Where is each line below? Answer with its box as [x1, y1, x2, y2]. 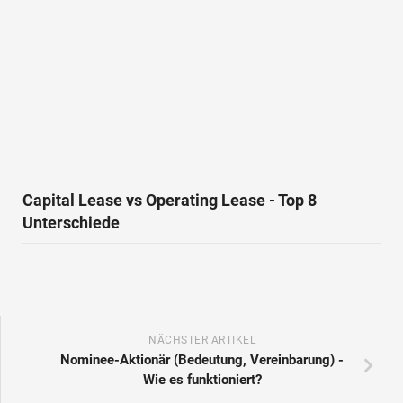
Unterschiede [22, 212, 120, 232]
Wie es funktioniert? [142, 371, 262, 388]
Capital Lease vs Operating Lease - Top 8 [22, 190, 317, 210]
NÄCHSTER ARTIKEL [148, 333, 255, 346]
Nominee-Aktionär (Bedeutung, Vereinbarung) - [60, 351, 344, 368]
